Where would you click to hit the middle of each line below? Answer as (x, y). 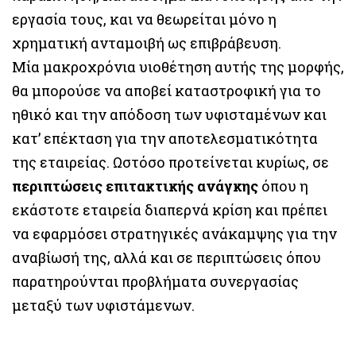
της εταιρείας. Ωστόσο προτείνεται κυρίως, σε (170, 162)
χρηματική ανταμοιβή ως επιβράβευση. (147, 43)
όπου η (283, 186)
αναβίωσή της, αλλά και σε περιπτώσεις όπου (166, 257)
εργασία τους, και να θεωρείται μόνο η (144, 19)
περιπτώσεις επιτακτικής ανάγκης (135, 186)
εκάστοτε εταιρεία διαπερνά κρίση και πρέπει (170, 209)
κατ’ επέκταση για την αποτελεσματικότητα (165, 138)
